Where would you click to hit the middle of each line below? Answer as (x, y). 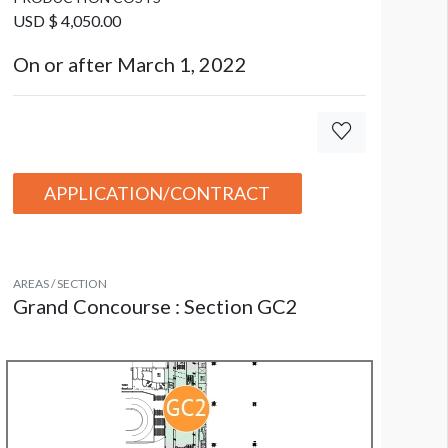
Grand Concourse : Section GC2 (155, 306)
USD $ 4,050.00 (66, 21)
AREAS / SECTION (59, 284)
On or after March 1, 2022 (129, 64)
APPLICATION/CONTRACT (157, 193)
